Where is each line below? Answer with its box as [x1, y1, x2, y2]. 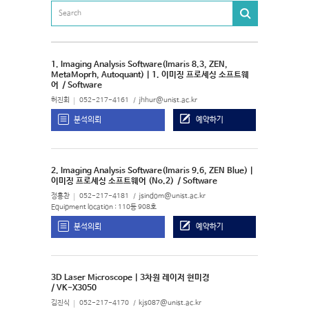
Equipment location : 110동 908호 [51, 203, 157, 211]
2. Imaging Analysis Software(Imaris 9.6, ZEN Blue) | [51, 166, 253, 176]
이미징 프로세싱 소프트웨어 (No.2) [51, 177, 174, 186]
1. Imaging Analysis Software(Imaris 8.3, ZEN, [51, 60, 228, 70]
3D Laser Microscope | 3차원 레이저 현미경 [51, 273, 210, 283]
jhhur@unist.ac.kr [139, 97, 197, 104]
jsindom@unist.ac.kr [139, 192, 206, 200]
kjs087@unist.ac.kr [139, 299, 201, 307]
